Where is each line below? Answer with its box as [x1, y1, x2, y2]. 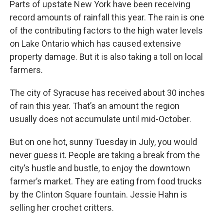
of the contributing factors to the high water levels [10, 25, 203, 36]
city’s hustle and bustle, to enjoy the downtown [10, 163, 190, 174]
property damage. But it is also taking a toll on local [10, 52, 203, 62]
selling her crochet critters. [10, 202, 114, 213]
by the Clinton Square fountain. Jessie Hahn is [10, 189, 187, 200]
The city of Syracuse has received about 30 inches [10, 88, 205, 98]
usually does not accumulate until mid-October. [10, 114, 191, 125]
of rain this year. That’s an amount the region [10, 101, 180, 111]
